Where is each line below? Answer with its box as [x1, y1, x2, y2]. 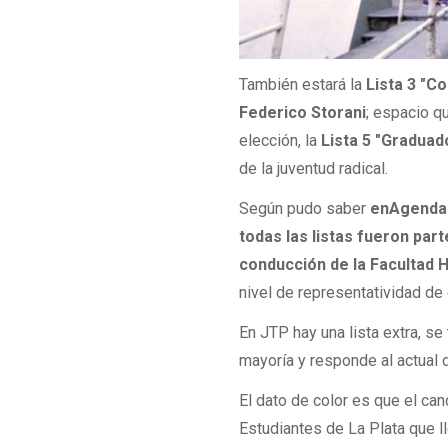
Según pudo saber [239, 198, 371, 218]
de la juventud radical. [239, 158, 389, 178]
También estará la [239, 74, 363, 94]
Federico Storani [239, 102, 367, 122]
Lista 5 [321, 130, 372, 150]
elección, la [239, 130, 322, 150]
